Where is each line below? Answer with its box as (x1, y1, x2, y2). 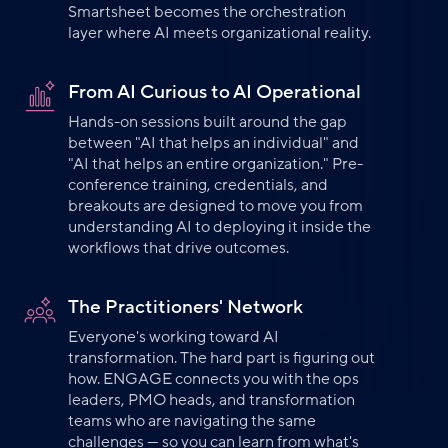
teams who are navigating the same (68, 410, 316, 433)
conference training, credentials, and (68, 174, 328, 197)
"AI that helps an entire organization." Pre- (68, 153, 363, 176)
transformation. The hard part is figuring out (68, 347, 375, 370)
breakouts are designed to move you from (68, 195, 363, 218)
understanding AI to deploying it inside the (68, 216, 371, 239)
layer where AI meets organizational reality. (68, 22, 371, 45)
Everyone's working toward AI (68, 326, 279, 349)
